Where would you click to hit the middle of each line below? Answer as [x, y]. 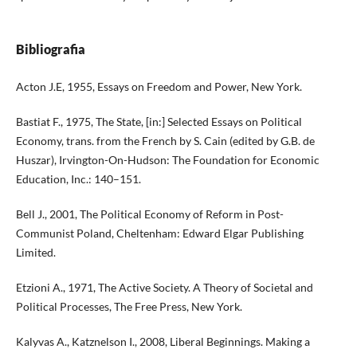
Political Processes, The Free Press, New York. [129, 307]
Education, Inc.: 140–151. [78, 179]
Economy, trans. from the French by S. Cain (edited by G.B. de [165, 141]
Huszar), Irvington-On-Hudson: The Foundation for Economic [167, 160]
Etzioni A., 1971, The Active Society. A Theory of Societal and [164, 288]
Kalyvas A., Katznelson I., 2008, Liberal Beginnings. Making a [163, 342]
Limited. [35, 253]
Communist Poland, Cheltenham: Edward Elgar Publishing [159, 233]
